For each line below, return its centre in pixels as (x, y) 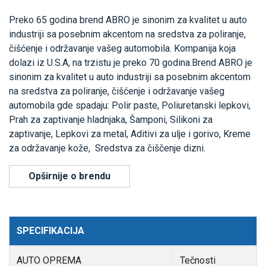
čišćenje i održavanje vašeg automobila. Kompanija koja (122, 48)
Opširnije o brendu (69, 176)
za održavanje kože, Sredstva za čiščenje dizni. (107, 148)
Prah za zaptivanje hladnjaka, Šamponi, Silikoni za (111, 119)
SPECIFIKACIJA (50, 230)
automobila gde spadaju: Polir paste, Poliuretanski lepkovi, (130, 105)
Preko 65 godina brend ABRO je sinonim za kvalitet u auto (128, 20)
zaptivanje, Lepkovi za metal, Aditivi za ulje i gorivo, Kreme (130, 134)
